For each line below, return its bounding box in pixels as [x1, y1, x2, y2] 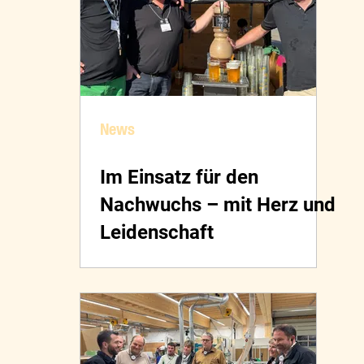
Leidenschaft [100, 221, 214, 245]
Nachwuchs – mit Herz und [100, 193, 336, 217]
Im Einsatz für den [100, 166, 258, 189]
